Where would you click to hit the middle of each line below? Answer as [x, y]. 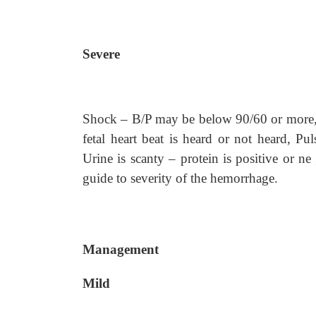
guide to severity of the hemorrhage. [180, 178]
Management [121, 249]
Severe [101, 54]
